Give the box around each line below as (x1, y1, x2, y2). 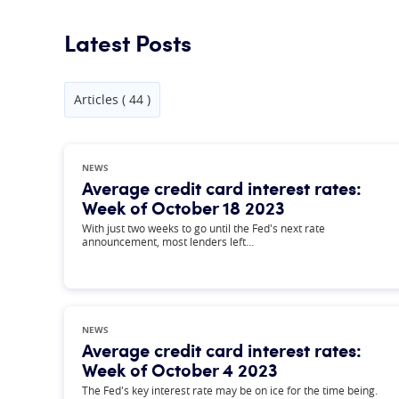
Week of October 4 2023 (82, 357, 278, 382)
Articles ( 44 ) (74, 91, 151, 108)
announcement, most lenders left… (82, 234, 254, 248)
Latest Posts (64, 26, 191, 58)
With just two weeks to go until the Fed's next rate (82, 221, 325, 235)
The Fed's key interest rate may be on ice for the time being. (82, 383, 378, 397)
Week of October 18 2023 (82, 195, 285, 220)
